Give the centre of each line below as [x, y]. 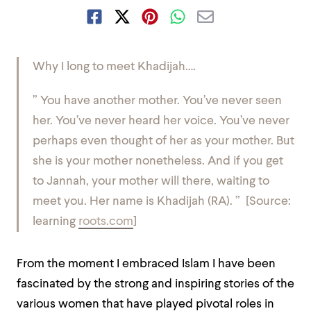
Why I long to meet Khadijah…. [114, 67]
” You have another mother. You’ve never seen [157, 101]
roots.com [106, 222]
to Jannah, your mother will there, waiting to [151, 182]
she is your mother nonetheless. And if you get [158, 161]
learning [56, 222]
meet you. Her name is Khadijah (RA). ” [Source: [162, 202]
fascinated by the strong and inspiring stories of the [155, 284]
